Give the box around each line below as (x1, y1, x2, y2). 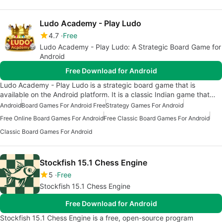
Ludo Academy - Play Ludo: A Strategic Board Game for (40, 43, 221, 52)
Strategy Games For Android (106, 102, 183, 110)
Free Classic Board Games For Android (104, 114, 210, 122)
